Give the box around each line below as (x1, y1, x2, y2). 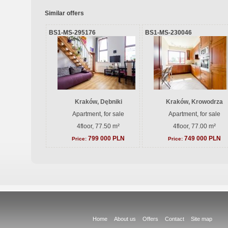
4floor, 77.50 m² (77, 123, 120, 130)
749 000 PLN (184, 135, 221, 142)
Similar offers (44, 10, 84, 17)
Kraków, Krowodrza (166, 98, 223, 105)
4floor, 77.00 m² (173, 123, 216, 130)
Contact (164, 216, 184, 222)
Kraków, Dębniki (74, 98, 122, 105)
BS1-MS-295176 (48, 29, 96, 36)
